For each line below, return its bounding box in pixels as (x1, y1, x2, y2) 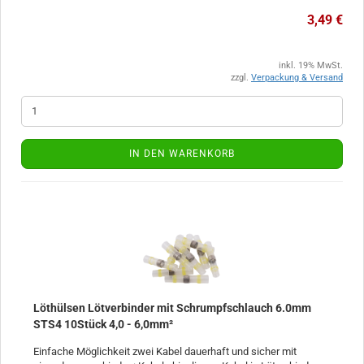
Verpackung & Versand (251, 71, 343, 83)
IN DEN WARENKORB (129, 147, 235, 159)
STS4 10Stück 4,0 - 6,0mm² (33, 317, 173, 331)
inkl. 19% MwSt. (279, 59, 343, 71)
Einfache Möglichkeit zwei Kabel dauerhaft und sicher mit (33, 344, 297, 357)
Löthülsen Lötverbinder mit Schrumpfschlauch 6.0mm (33, 301, 311, 314)
